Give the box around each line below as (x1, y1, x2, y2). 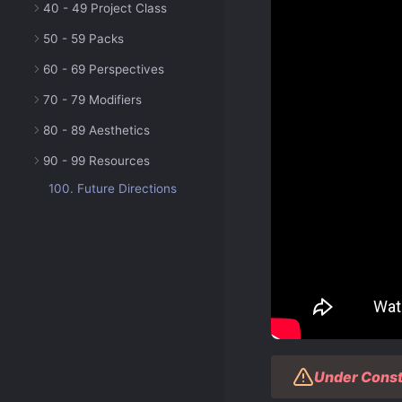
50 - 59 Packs (43, 31, 124, 46)
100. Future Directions (48, 181, 177, 196)
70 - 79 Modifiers (43, 92, 142, 107)
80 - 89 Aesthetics (43, 123, 150, 137)
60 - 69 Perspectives (43, 62, 164, 76)
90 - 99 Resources (43, 153, 150, 168)
